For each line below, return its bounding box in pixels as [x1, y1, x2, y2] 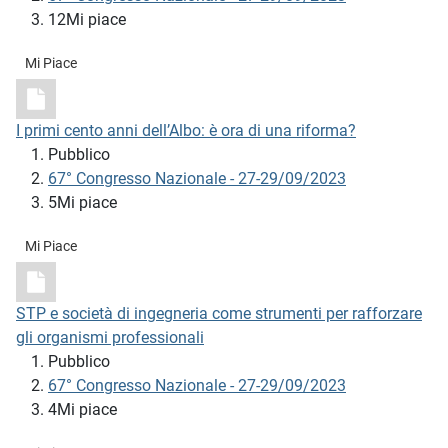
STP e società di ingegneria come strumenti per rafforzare [16, 304, 422, 324]
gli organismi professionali [16, 328, 204, 348]
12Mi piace [48, 10, 126, 30]
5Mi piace [48, 193, 117, 213]
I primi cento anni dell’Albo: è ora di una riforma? [16, 121, 356, 141]
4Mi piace [48, 400, 117, 420]
